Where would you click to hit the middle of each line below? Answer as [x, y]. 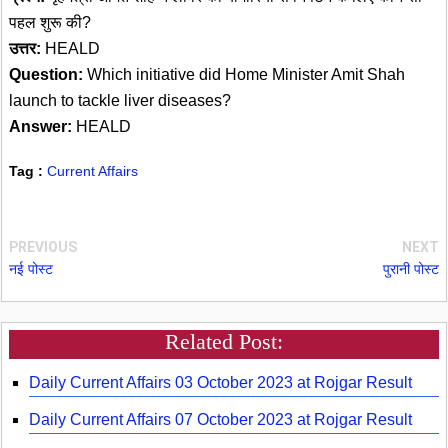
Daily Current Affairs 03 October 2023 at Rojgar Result [220, 382]
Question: [46, 74]
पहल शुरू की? [50, 22]
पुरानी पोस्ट [411, 268]
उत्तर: [25, 48]
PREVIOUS [43, 246]
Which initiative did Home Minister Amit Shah [244, 74]
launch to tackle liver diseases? [120, 100]
